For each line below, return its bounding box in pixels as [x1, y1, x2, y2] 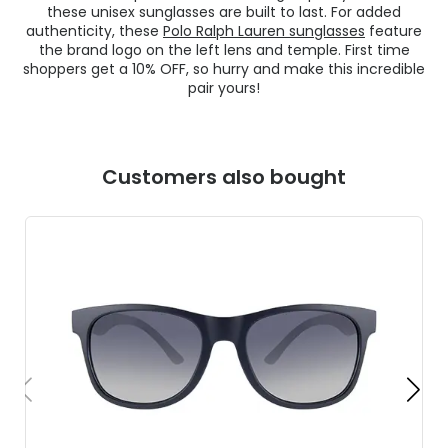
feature [365, 20, 422, 41]
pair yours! [188, 77, 260, 98]
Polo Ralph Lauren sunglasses [163, 20, 365, 41]
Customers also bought [102, 162, 346, 191]
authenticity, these [26, 20, 163, 41]
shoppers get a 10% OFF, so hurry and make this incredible [23, 58, 425, 79]
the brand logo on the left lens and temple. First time [38, 39, 410, 60]
